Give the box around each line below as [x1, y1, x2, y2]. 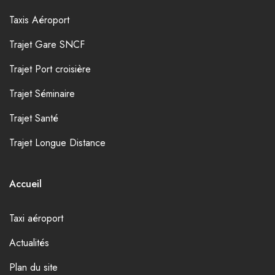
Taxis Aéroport [9, 13, 69, 28]
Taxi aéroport [9, 211, 63, 226]
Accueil [9, 177, 42, 192]
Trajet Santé [9, 111, 58, 126]
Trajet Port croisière [9, 62, 91, 77]
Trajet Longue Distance [9, 136, 106, 150]
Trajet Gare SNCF [9, 37, 85, 52]
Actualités [9, 236, 49, 250]
